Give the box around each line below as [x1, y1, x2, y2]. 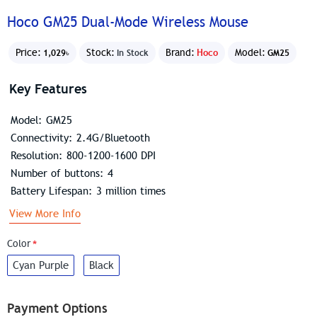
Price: [16, 47, 41, 59]
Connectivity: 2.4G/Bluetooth [10, 131, 150, 144]
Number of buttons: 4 [10, 166, 113, 180]
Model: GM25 [10, 113, 72, 127]
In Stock [117, 47, 149, 58]
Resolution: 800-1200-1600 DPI [10, 149, 156, 162]
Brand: [166, 47, 195, 59]
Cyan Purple [13, 259, 69, 272]
